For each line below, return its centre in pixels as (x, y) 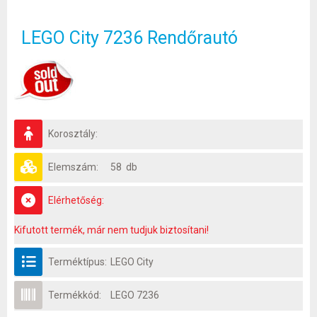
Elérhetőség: (76, 200)
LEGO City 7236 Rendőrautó (129, 38)
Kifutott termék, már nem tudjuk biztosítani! (111, 230)
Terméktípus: (77, 261)
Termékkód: (75, 295)
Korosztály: (73, 133)
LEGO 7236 (135, 295)
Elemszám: (73, 167)
